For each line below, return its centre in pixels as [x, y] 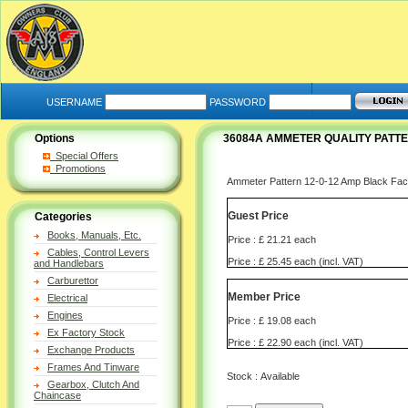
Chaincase [57, 395]
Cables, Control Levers [98, 252]
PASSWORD [238, 102]
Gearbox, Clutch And [93, 384]
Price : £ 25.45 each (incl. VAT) [296, 261]
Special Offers [84, 156]
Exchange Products [91, 350]
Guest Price [258, 216]
